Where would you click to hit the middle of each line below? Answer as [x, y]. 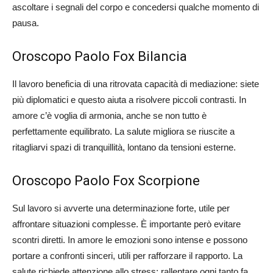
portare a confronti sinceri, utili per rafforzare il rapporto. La [127, 256]
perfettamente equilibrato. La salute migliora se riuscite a [123, 132]
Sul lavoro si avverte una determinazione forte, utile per [121, 208]
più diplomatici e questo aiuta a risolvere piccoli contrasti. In [129, 100]
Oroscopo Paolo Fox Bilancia [100, 57]
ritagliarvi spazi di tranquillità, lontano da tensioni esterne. [124, 147]
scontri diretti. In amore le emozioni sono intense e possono [130, 240]
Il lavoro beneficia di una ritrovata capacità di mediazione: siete [136, 84]
